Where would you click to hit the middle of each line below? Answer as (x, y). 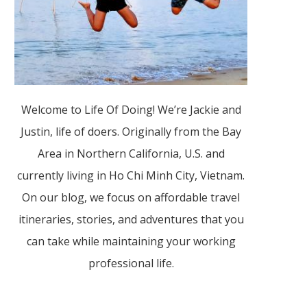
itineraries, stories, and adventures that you (131, 219)
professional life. (131, 263)
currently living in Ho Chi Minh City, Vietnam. (131, 175)
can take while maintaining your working (131, 241)
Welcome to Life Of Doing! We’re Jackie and (131, 110)
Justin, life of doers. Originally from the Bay (131, 132)
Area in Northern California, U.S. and (131, 153)
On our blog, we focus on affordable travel (131, 197)
